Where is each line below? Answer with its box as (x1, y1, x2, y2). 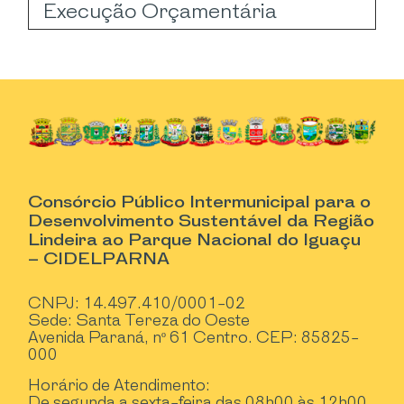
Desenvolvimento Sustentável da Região (28, 210, 375, 232)
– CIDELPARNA (28, 248, 170, 270)
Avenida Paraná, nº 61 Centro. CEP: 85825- (28, 328, 360, 347)
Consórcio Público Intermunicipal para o (28, 191, 372, 213)
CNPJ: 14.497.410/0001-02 (28, 294, 246, 313)
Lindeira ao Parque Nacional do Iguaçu (28, 229, 362, 251)
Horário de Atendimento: (28, 376, 211, 395)
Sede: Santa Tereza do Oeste (28, 311, 251, 330)
